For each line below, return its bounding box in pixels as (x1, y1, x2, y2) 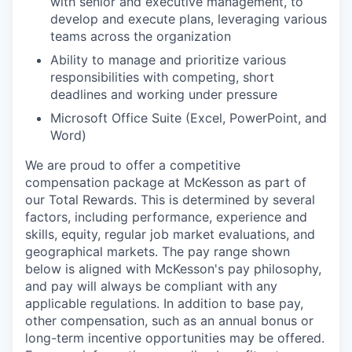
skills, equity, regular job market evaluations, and (25, 225, 315, 242)
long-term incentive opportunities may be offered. (25, 329, 324, 346)
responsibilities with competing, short (50, 68, 274, 85)
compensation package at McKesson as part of (25, 174, 306, 190)
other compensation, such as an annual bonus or (25, 312, 313, 328)
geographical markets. (25, 243, 162, 259)
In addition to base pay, (159, 295, 303, 311)
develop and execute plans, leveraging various (50, 10, 327, 27)
